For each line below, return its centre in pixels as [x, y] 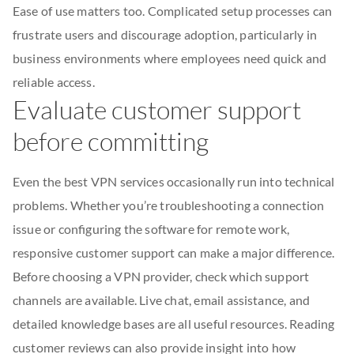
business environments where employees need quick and [170, 58]
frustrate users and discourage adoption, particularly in [165, 34]
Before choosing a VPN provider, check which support [161, 276]
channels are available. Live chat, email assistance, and [162, 300]
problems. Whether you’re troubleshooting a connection [169, 205]
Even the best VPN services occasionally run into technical [174, 181]
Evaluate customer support [157, 109]
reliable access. [54, 82]
